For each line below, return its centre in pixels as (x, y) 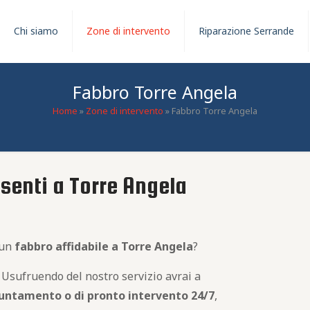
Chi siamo (36, 31)
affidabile (82, 246)
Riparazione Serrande (247, 31)
